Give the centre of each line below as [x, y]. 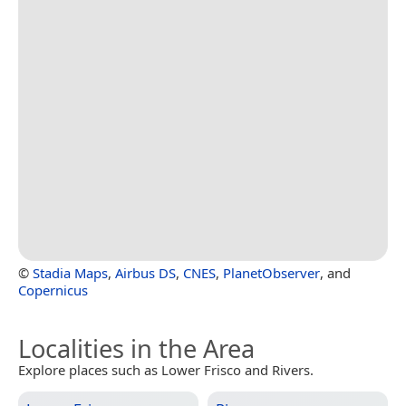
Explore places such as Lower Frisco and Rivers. [166, 369]
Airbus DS [145, 272]
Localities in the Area [136, 348]
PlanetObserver [271, 272]
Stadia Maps [70, 272]
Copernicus [53, 290]
